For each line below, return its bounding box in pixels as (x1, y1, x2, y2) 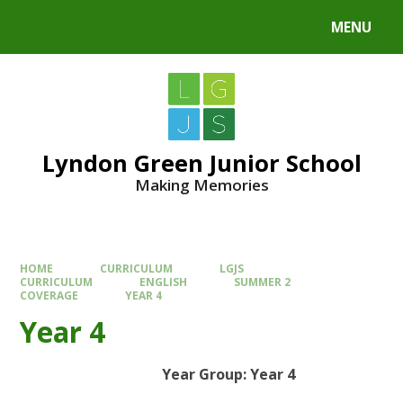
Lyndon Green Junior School (41, 147, 362, 178)
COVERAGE (20, 288, 79, 303)
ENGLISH (139, 274, 187, 290)
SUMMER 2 (233, 274, 291, 290)
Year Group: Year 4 (162, 363, 296, 384)
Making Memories (134, 174, 269, 195)
